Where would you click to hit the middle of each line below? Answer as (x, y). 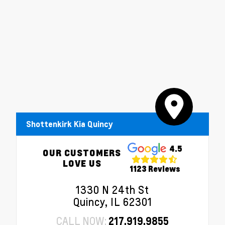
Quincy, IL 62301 (113, 202)
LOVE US (82, 163)
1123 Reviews (155, 168)
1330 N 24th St (113, 190)
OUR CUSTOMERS (82, 152)
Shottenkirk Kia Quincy (70, 124)
